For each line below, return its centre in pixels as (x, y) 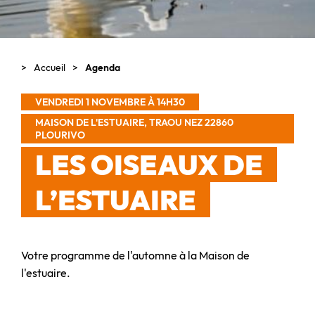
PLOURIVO (60, 135)
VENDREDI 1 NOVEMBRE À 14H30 (110, 102)
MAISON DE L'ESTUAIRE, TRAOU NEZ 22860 (134, 122)
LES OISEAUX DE (149, 164)
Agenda (103, 67)
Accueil (50, 67)
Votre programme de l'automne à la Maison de (135, 255)
